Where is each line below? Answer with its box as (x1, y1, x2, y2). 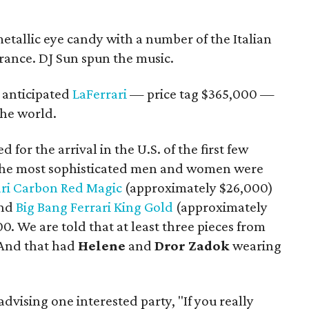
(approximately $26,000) (122, 179, 273, 196)
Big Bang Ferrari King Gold (16, 199, 173, 215)
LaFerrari (72, 86, 127, 102)
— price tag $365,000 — (130, 86, 275, 102)
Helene (78, 237, 128, 254)
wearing (230, 237, 281, 254)
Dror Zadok (154, 237, 230, 254)
